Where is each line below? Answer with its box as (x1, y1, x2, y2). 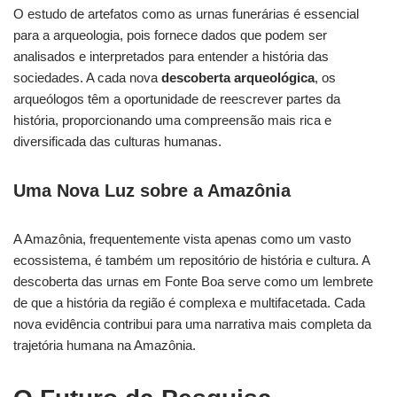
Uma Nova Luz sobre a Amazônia (13, 181, 291, 200)
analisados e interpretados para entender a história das (13, 49, 329, 64)
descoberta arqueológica (161, 70, 315, 85)
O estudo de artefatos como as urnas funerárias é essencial (13, 6, 359, 21)
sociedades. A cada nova (13, 70, 161, 85)
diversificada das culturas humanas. (13, 134, 222, 149)
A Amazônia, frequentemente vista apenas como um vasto (13, 231, 351, 246)
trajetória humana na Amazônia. (13, 338, 196, 353)
